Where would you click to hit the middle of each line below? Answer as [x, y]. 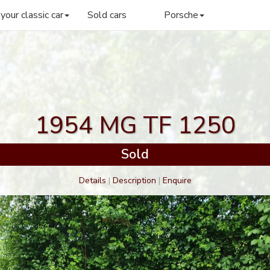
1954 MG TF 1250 [135, 125]
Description [134, 180]
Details [92, 180]
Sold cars [107, 15]
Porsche [181, 15]
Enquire [177, 180]
